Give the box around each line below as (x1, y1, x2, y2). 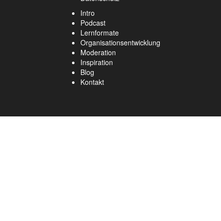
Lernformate (80, 28, 119, 38)
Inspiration (80, 57, 113, 68)
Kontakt (80, 77, 104, 87)
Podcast (80, 18, 106, 28)
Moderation (80, 47, 116, 58)
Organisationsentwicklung (80, 37, 160, 48)
